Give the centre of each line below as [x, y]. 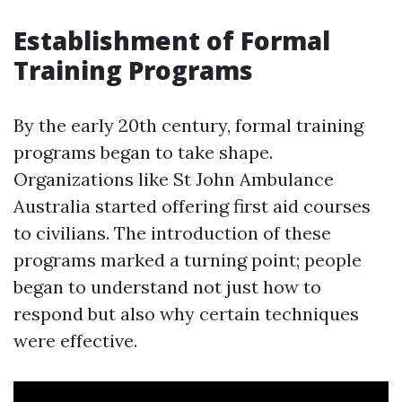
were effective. [75, 341]
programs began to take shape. [143, 152]
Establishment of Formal [172, 40]
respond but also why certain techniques [186, 314]
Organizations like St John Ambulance [174, 179]
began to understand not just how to [167, 287]
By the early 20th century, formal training [188, 125]
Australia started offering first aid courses [192, 206]
